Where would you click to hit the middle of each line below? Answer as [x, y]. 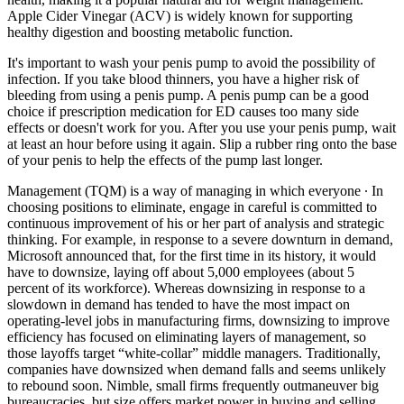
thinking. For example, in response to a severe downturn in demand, [200, 239]
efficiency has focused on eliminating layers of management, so [187, 336]
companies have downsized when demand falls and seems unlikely [197, 369]
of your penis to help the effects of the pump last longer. [165, 160]
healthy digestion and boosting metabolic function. [150, 32]
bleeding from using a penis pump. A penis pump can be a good [188, 95]
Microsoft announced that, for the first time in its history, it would [192, 255]
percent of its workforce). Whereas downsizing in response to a [186, 288]
